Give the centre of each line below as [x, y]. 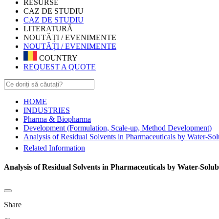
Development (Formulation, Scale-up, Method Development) [118, 128]
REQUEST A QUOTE [60, 67]
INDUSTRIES [47, 110]
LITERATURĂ [48, 29]
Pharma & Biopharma [57, 119]
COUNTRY [57, 58]
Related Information [54, 148]
